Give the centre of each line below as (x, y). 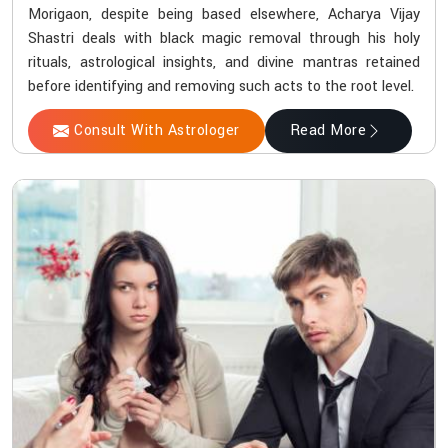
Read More (327, 130)
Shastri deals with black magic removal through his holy (224, 38)
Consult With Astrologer (157, 130)
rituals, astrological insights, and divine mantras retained (224, 62)
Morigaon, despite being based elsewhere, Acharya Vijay (224, 14)
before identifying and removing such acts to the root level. (221, 86)
